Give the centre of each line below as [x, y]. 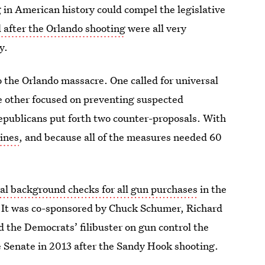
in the [212, 189]
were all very [156, 28]
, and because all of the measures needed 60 [121, 137]
